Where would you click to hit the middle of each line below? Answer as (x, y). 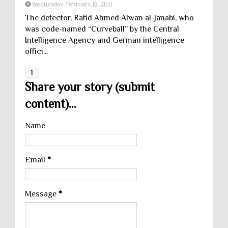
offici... (36, 51)
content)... (51, 104)
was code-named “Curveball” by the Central (102, 29)
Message (42, 194)
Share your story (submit (90, 87)
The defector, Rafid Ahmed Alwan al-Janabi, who (109, 18)
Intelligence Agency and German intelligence (105, 40)
